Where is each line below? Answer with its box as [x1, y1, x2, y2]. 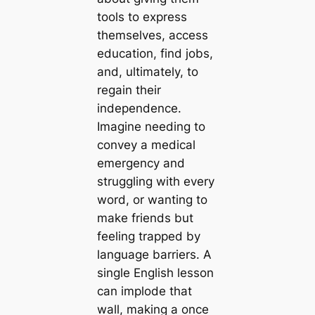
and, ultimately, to [96, 64, 198, 79]
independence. [96, 101, 181, 115]
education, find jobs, [96, 46, 213, 60]
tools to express [96, 9, 187, 24]
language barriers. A [96, 247, 212, 262]
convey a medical [96, 137, 195, 152]
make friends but [96, 210, 193, 225]
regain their [96, 82, 161, 97]
